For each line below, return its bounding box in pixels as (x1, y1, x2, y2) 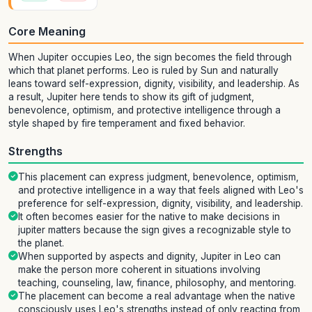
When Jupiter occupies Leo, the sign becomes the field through (8, 52, 292, 63)
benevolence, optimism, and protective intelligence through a (8, 104, 281, 116)
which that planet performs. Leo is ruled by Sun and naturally (8, 65, 279, 77)
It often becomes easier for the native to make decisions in (18, 211, 280, 223)
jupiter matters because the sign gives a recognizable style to (18, 224, 291, 236)
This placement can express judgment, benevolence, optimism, (18, 171, 299, 183)
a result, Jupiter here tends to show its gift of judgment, (8, 91, 254, 103)
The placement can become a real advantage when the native (18, 290, 295, 302)
